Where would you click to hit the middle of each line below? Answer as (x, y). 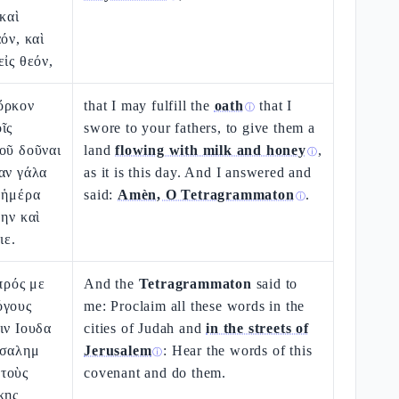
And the (111, 284)
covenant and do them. (155, 373)
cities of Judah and (145, 328)
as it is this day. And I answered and (198, 172)
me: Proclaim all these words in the (195, 306)
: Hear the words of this (238, 350)
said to (275, 284)
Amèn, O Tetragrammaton (206, 195)
